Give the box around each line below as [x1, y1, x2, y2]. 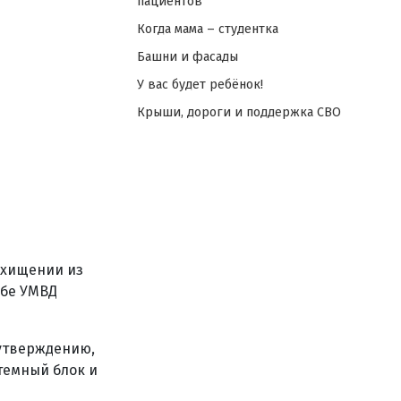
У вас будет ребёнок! [136, 77, 263, 92]
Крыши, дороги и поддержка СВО [136, 105, 341, 120]
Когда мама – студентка [136, 21, 278, 37]
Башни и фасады [136, 49, 238, 64]
